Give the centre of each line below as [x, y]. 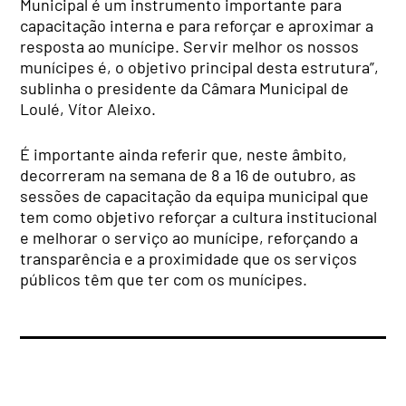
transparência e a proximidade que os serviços [189, 258]
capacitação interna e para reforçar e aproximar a [197, 25]
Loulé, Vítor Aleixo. [88, 108]
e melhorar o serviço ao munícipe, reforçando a [189, 237]
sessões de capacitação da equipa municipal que [195, 195]
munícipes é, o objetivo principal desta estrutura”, [200, 67]
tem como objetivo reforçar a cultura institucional [199, 216]
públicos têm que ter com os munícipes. [164, 279]
